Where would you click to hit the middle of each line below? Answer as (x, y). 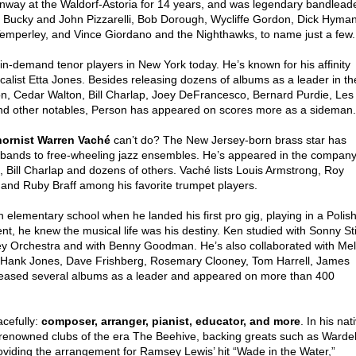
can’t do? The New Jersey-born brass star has (228, 140)
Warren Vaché (74, 140)
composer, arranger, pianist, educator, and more (171, 321)
